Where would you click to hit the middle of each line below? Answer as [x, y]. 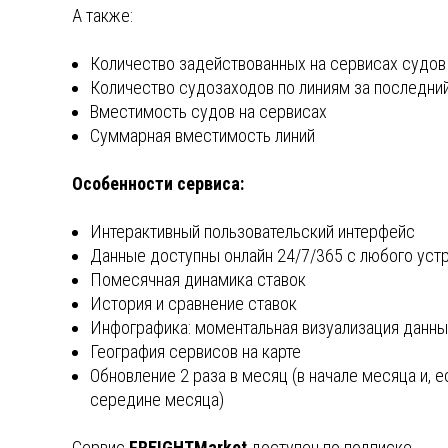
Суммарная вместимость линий [202, 136]
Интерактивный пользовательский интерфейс [252, 232]
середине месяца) [157, 400]
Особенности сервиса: [158, 184]
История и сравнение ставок [193, 304]
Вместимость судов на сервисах [208, 112]
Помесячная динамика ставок [198, 280]
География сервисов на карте [195, 352]
